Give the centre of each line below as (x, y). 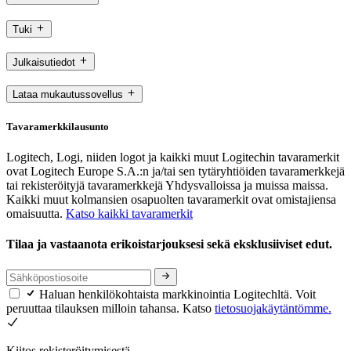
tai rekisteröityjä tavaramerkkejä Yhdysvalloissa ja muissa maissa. (167, 185)
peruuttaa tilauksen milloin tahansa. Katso (110, 308)
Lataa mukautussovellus (68, 95)
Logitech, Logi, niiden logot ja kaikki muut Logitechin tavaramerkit (173, 157)
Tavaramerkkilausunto (58, 126)
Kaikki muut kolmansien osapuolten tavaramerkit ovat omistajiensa (171, 199)
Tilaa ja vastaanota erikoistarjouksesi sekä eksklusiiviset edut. (171, 244)
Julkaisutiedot (44, 62)
